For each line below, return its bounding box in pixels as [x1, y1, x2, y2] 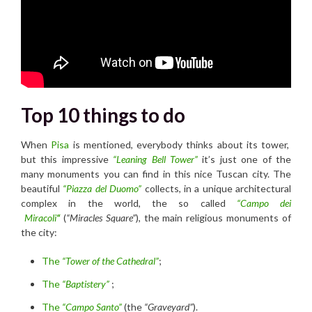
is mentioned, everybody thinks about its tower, [69, 138, 291, 150]
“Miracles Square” [65, 211, 136, 224]
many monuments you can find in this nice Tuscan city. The [21, 167, 291, 180]
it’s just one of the [198, 153, 292, 165]
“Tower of [62, 254, 102, 267]
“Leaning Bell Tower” [113, 153, 198, 165]
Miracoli [21, 211, 56, 224]
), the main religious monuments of [135, 211, 291, 224]
